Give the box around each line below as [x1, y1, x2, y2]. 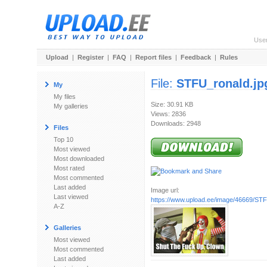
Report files [135, 54, 172, 61]
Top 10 [54, 136, 73, 143]
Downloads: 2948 [151, 120, 201, 127]
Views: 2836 [151, 110, 186, 117]
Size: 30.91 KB [151, 101, 193, 108]
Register [77, 54, 104, 61]
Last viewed [54, 193, 88, 200]
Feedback [181, 54, 211, 61]
